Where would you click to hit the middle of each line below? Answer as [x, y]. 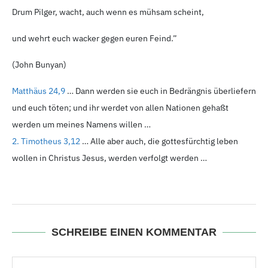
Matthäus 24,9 [39, 91]
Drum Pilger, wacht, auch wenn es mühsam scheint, [108, 12]
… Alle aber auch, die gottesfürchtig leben [159, 141]
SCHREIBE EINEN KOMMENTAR [134, 232]
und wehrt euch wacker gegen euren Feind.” [95, 39]
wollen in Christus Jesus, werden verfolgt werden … [109, 158]
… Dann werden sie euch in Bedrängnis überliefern [161, 91]
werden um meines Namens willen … [81, 125]
